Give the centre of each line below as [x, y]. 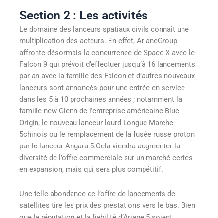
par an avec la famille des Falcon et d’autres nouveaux [107, 76]
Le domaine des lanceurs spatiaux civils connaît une [104, 29]
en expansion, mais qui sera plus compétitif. [91, 170]
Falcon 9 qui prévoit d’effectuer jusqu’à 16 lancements [107, 64]
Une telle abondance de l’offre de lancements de [97, 193]
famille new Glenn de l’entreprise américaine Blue [99, 111]
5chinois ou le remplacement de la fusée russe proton [107, 135]
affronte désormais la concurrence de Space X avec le [107, 53]
